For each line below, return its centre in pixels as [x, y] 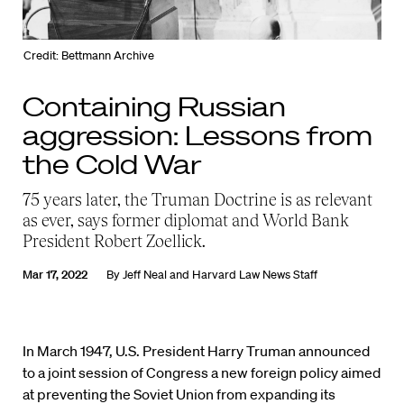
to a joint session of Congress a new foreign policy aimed [202, 373]
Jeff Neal [145, 275]
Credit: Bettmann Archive [89, 56]
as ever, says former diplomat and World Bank [186, 220]
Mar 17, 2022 [55, 275]
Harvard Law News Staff [255, 275]
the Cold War [112, 164]
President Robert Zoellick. [114, 241]
